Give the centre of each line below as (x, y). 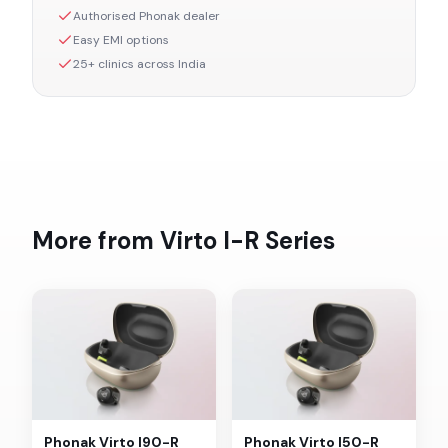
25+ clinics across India (139, 64)
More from (96, 240)
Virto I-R (209, 240)
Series (297, 240)
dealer (200, 16)
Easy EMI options (121, 40)
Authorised (106, 16)
